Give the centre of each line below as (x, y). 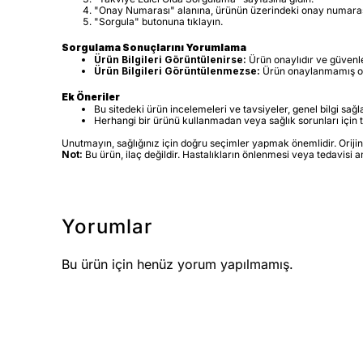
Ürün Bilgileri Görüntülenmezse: (177, 70)
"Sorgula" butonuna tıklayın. (158, 21)
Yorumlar (107, 226)
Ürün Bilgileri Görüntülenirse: (170, 59)
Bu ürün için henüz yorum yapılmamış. (177, 264)
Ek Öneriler (91, 96)
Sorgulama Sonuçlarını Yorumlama (154, 47)
